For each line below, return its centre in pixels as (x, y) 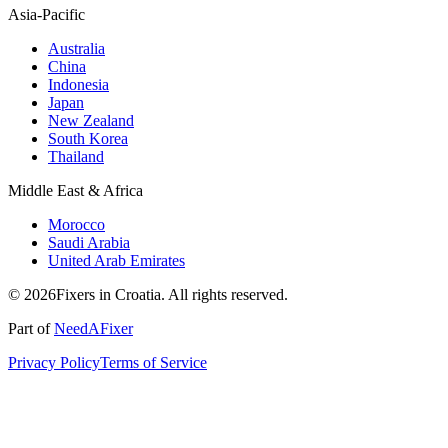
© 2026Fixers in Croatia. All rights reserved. (148, 294)
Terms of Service (153, 362)
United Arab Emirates (116, 260)
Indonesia (78, 84)
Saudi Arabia (89, 242)
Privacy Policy (54, 362)
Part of (31, 328)
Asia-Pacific (46, 14)
